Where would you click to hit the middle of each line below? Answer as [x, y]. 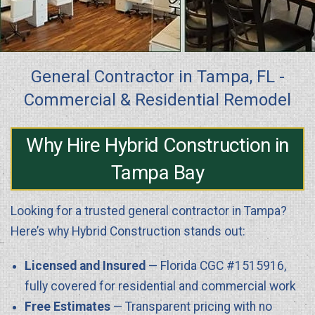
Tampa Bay [157, 172]
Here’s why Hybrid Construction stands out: [128, 231]
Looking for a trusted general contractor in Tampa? [149, 211]
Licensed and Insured [85, 265]
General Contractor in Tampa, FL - [157, 76]
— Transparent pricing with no [191, 306]
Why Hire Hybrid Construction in [157, 145]
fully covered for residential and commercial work [160, 286]
